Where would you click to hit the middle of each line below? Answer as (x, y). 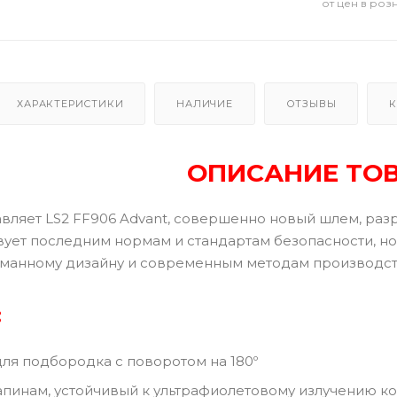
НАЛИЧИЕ (205, 103)
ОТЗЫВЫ (311, 103)
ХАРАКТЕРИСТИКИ (70, 103)
